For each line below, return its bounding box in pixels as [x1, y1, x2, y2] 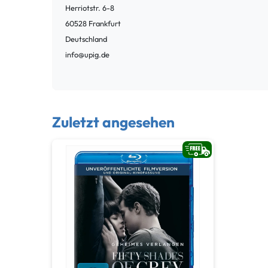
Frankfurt [89, 19, 121, 29]
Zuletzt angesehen [52, 112, 175, 132]
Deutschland [65, 34, 107, 44]
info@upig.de [65, 50, 109, 60]
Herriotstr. [65, 3, 100, 13]
